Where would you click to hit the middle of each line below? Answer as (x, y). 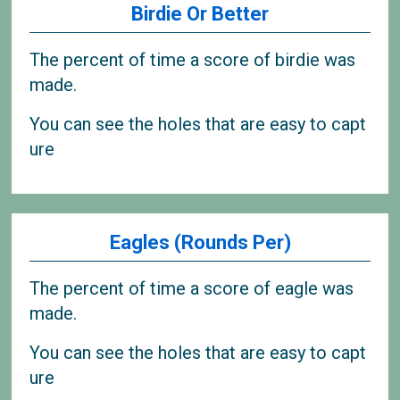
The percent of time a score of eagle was (192, 288)
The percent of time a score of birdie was (193, 59)
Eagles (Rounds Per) (200, 242)
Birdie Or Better (200, 14)
